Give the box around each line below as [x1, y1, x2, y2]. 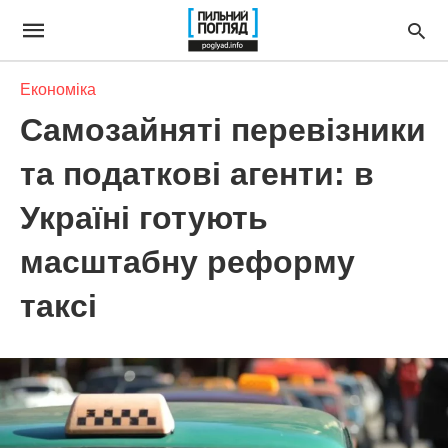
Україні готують [20, 200, 268, 236]
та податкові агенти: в [20, 156, 374, 192]
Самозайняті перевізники [20, 112, 426, 148]
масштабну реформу [20, 244, 355, 280]
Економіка [20, 81, 96, 98]
